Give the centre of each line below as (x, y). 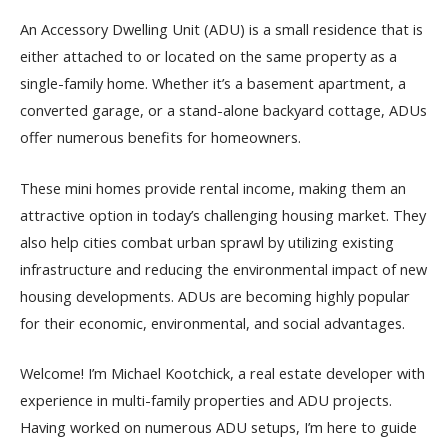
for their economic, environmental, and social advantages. (212, 322)
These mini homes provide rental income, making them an (213, 187)
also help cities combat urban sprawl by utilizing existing (207, 241)
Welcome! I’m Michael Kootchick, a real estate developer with (222, 372)
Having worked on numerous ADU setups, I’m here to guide (218, 426)
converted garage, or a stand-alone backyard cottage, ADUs (223, 110)
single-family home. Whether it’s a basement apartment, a (213, 83)
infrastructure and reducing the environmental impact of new (223, 268)
